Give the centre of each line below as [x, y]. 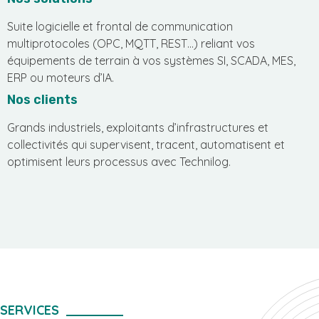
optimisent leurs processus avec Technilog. [119, 162]
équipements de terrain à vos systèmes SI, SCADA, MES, [151, 60]
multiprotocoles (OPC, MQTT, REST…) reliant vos [131, 43]
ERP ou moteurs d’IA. [61, 77]
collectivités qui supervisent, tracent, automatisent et [146, 145]
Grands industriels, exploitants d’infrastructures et [138, 128]
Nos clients [42, 100]
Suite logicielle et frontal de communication [120, 26]
